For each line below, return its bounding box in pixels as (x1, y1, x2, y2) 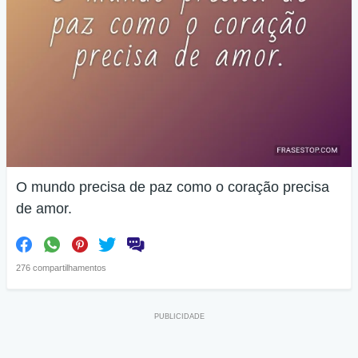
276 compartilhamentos (16, 263, 106, 272)
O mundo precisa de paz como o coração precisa (16, 179, 329, 195)
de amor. (16, 201, 72, 217)
